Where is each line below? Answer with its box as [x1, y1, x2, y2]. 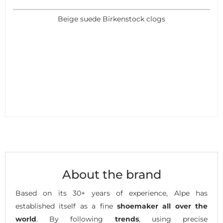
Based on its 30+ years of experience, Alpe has [15, 188, 208, 198]
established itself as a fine [15, 201, 117, 211]
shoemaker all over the [116, 201, 208, 211]
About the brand [62, 167, 161, 182]
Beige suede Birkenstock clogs [58, 14, 165, 23]
